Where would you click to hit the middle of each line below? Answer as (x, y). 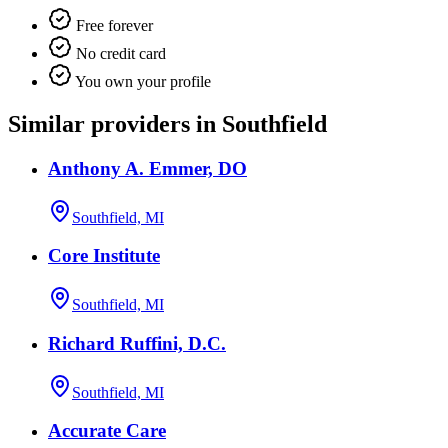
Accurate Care (107, 431)
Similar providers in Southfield (167, 124)
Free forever (112, 26)
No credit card (119, 54)
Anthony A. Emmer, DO (147, 168)
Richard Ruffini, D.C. (137, 343)
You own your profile (141, 82)
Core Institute (104, 256)
